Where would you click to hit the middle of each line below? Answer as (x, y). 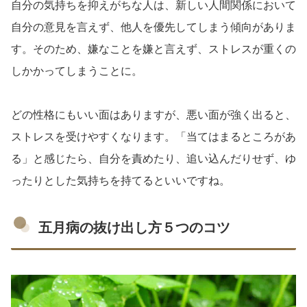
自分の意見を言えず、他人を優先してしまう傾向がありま (153, 27)
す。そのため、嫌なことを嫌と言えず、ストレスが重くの (153, 49)
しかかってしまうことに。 (77, 71)
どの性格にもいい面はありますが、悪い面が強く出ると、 (153, 114)
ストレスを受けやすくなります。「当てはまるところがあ (153, 136)
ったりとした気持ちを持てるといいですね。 (121, 180)
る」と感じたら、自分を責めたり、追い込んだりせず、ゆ (153, 158)
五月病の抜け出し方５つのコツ (134, 227)
